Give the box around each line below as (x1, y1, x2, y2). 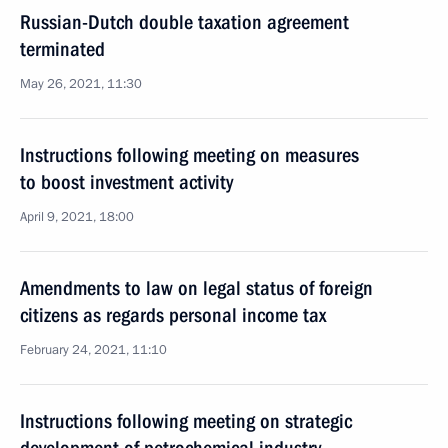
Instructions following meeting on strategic (20, 409, 352, 433)
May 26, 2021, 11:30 (20, 75, 142, 93)
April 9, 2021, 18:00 (20, 208, 134, 226)
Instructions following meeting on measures (20, 143, 359, 167)
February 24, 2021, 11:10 (20, 341, 167, 359)
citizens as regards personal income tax (20, 303, 326, 327)
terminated (20, 37, 105, 61)
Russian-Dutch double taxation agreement (20, 10, 349, 34)
